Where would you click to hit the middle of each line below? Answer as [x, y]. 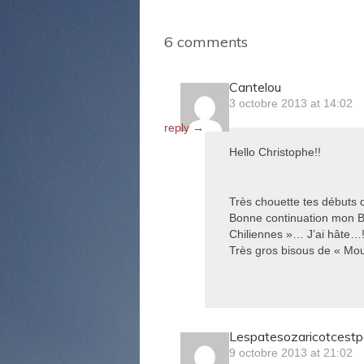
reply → [184, 128]
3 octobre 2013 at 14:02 [291, 103]
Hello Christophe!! [275, 152]
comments [210, 42]
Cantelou [255, 87]
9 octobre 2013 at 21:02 [291, 353]
